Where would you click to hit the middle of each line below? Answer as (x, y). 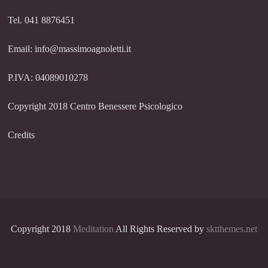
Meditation (93, 229)
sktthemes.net (232, 229)
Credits (22, 135)
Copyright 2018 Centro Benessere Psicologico (95, 106)
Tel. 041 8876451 (42, 20)
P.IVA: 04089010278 (48, 78)
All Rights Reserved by (160, 229)
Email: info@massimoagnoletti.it (70, 49)
